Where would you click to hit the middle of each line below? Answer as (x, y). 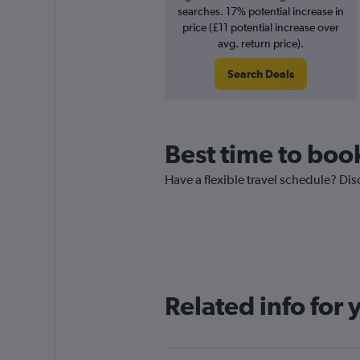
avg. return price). (260, 43)
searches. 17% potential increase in (260, 11)
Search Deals (260, 74)
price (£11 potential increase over (260, 27)
